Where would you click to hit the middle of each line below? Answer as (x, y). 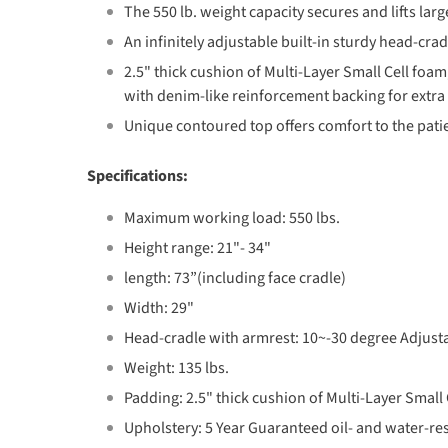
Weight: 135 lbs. (176, 368)
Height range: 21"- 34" (197, 248)
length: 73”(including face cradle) (235, 278)
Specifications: (137, 176)
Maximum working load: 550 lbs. (232, 218)
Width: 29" (159, 308)
